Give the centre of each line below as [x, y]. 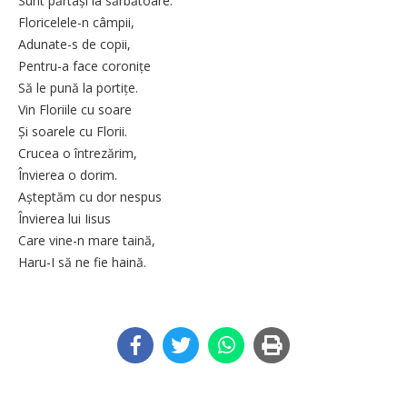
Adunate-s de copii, [74, 44]
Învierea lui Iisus [65, 218]
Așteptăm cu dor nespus [90, 196]
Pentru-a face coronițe [84, 65]
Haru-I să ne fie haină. [84, 262]
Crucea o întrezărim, [78, 153]
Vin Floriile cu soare [75, 109]
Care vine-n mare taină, [89, 240]
